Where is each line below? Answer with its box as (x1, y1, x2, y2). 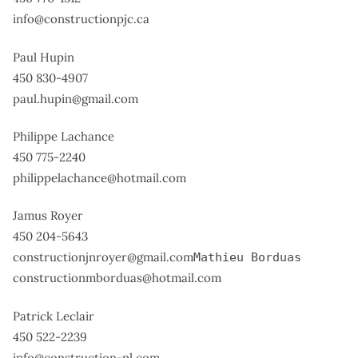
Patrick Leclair (13, 308, 94, 324)
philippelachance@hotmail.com (13, 169, 186, 185)
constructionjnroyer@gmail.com (13, 249, 193, 265)
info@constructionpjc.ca (13, 11, 149, 27)
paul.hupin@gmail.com (13, 90, 138, 106)
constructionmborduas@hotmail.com (13, 270, 221, 286)
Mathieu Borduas (193, 250, 301, 265)
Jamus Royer (13, 208, 83, 224)
